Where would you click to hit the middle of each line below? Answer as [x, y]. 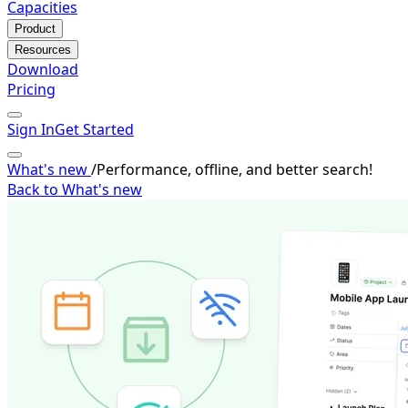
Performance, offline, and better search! [235, 169]
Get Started [94, 129]
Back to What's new [75, 189]
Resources [43, 50]
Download [43, 69]
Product [35, 29]
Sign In [31, 129]
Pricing [31, 89]
